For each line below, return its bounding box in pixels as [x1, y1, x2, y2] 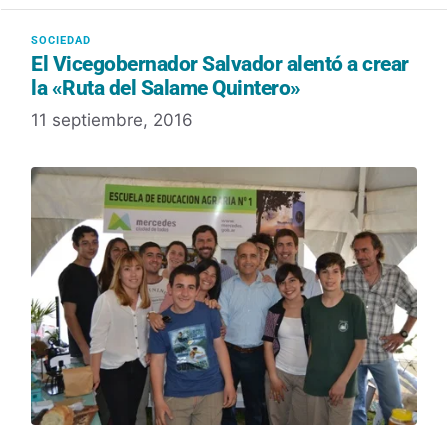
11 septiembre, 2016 [31, 110, 193, 130]
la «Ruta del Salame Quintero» [31, 75, 301, 100]
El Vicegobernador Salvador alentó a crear [31, 51, 409, 76]
